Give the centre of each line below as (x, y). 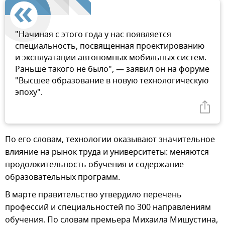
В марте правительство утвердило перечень (93, 195)
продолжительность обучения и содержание (94, 164)
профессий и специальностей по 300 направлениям (108, 207)
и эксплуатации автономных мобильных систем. (111, 58)
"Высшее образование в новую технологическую (112, 81)
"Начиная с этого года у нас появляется (93, 34)
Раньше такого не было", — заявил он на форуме (112, 69)
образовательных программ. (63, 177)
